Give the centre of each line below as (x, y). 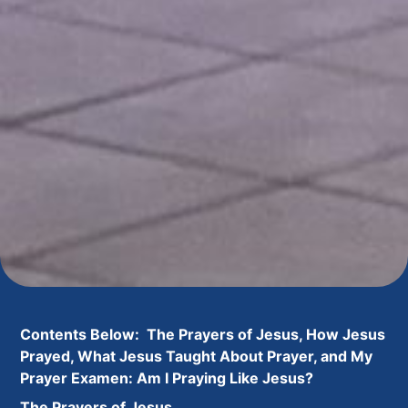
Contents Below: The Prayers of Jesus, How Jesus (203, 335)
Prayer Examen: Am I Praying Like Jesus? (167, 378)
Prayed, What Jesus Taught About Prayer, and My (197, 357)
